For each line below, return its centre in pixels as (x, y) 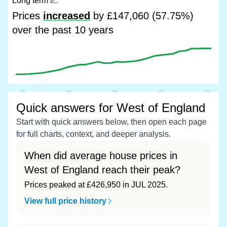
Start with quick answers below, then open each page (111, 122)
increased (67, 16)
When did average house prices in (101, 156)
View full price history (65, 201)
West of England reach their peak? (102, 170)
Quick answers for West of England (111, 108)
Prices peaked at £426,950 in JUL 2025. (96, 185)
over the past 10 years (63, 30)
